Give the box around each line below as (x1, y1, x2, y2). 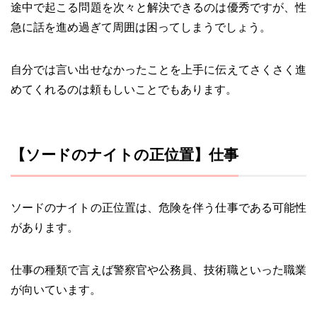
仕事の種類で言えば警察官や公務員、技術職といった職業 (11, 263, 306, 276)
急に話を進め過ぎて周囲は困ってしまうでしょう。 (11, 21, 271, 33)
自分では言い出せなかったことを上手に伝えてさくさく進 (11, 63, 306, 76)
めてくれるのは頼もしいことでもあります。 (11, 83, 237, 96)
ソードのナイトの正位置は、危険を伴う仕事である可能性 (11, 201, 306, 214)
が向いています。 (11, 283, 101, 296)
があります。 (11, 221, 79, 234)
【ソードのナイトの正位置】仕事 (11, 146, 238, 163)
